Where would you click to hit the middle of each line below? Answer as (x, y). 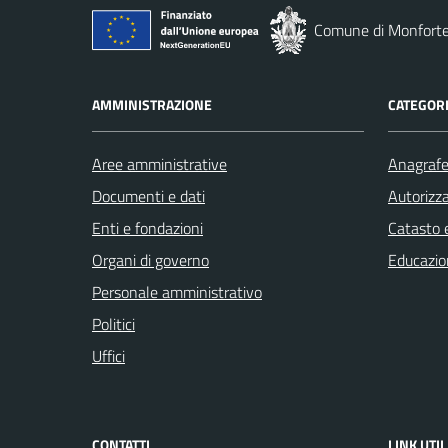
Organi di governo (150, 260)
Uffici (108, 356)
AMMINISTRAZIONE (152, 104)
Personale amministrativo (177, 292)
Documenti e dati (148, 196)
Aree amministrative (159, 164)
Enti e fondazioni (147, 228)
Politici (113, 324)
